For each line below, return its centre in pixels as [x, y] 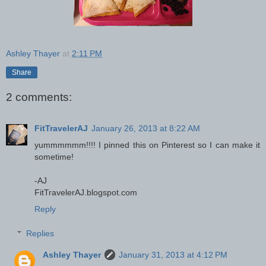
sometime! [54, 156]
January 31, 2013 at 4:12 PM [173, 255]
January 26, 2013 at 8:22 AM [146, 128]
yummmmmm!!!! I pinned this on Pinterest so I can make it [147, 145]
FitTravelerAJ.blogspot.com [86, 192]
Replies [40, 234]
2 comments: [39, 97]
